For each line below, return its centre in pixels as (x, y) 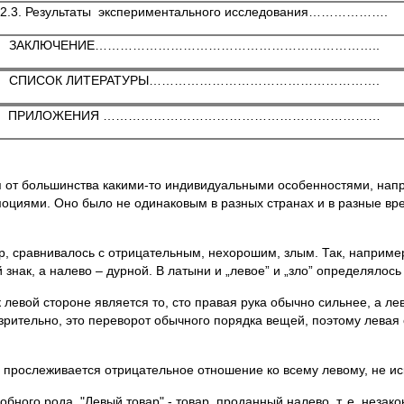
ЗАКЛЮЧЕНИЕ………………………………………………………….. (194, 45)
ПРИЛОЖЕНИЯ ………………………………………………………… (194, 115)
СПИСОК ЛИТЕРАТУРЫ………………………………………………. (194, 80)
